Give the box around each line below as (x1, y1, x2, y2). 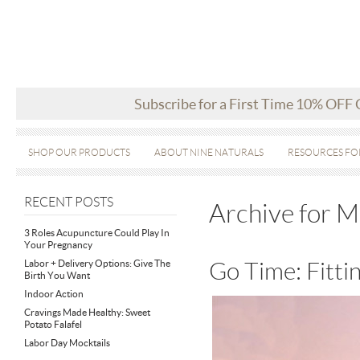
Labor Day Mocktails (24, 337, 110, 348)
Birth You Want (24, 270, 90, 280)
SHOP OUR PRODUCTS (28, 147, 130, 157)
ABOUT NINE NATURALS (154, 147, 264, 157)
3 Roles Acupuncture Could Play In (24, 227, 170, 238)
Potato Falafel (24, 319, 82, 329)
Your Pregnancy (24, 239, 92, 250)
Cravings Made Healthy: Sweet (24, 307, 150, 317)
